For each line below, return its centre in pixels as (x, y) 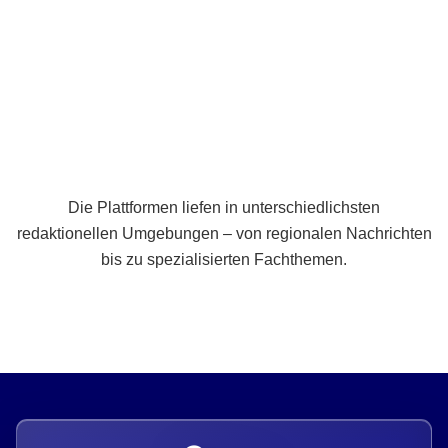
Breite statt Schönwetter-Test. (224, 18)
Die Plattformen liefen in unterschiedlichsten (224, 207)
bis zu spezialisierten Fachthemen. (224, 259)
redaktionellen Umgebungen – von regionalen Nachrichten (224, 233)
